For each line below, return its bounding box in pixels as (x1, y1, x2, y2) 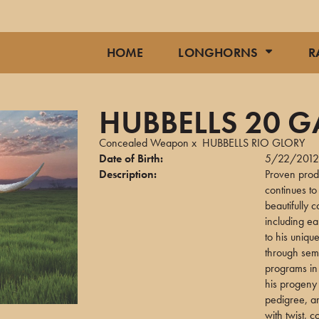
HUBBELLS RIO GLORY (202, 135, 305, 150)
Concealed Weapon (99, 135, 189, 150)
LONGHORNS (178, 44, 258, 61)
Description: (99, 167, 157, 182)
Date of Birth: (99, 151, 163, 166)
